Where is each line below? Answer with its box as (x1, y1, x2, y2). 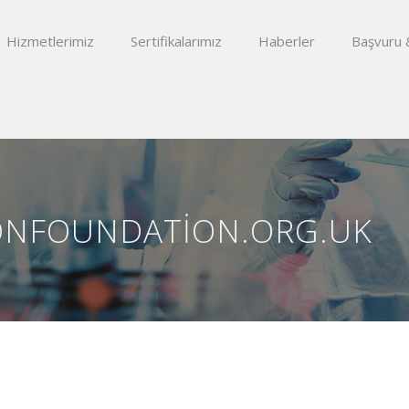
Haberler (257, 32, 315, 50)
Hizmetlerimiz (5, 32, 94, 50)
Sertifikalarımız (130, 32, 222, 50)
